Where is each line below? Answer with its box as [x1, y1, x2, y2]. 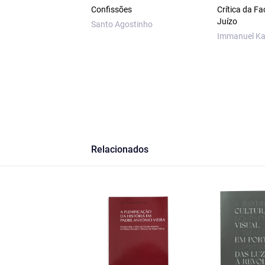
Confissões [91, 5, 132, 15]
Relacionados [91, 144, 148, 156]
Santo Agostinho [91, 20, 153, 30]
